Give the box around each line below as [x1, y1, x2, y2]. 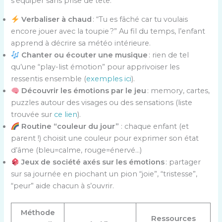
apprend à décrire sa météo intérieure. [11, 39, 151, 48]
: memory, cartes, [146, 86, 210, 96]
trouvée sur [11, 110, 55, 119]
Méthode [20, 208, 55, 217]
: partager [165, 158, 201, 167]
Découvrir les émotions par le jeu [21, 86, 147, 96]
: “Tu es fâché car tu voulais [92, 15, 188, 24]
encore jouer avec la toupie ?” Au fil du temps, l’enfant [11, 27, 206, 36]
